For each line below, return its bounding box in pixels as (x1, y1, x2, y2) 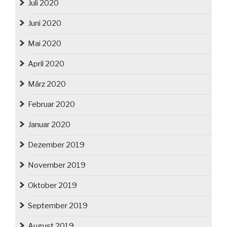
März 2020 (28, 80, 66, 89)
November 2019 (28, 161, 86, 170)
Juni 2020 (28, 19, 61, 28)
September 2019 (28, 201, 88, 211)
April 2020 (28, 59, 64, 69)
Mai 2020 (28, 39, 61, 49)
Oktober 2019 (28, 181, 77, 191)
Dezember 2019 (28, 140, 85, 150)
